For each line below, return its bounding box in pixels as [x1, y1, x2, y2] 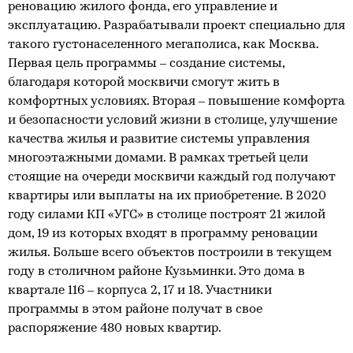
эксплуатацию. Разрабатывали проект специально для [8, 20, 345, 32]
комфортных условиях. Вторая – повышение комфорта [8, 95, 345, 108]
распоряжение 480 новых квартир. [8, 322, 221, 335]
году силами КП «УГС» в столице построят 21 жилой [8, 209, 325, 221]
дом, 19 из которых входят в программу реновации [8, 228, 318, 240]
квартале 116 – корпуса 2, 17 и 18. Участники [8, 284, 272, 297]
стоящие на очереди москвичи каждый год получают [8, 171, 336, 184]
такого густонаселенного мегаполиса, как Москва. [8, 39, 318, 51]
